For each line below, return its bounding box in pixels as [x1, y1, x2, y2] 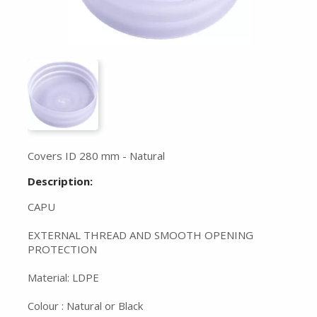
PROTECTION [28, 242, 97, 256]
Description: [28, 174, 93, 188]
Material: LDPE [28, 270, 99, 284]
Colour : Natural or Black [28, 299, 143, 313]
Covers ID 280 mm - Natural [28, 149, 165, 163]
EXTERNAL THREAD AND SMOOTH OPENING [28, 228, 253, 242]
